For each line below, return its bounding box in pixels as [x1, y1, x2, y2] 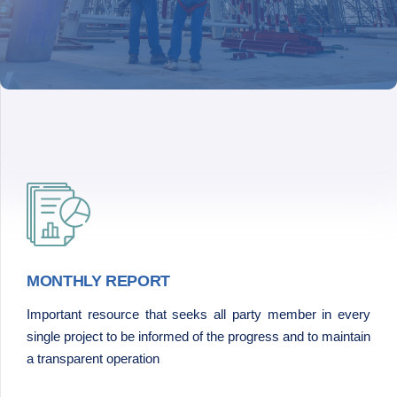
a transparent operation [27, 351, 160, 367]
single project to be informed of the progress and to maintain [27, 329, 370, 345]
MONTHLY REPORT [27, 272, 175, 291]
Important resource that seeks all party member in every [27, 307, 370, 323]
